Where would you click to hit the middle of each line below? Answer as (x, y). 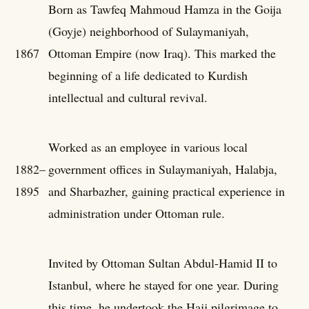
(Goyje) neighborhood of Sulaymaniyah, (149, 31)
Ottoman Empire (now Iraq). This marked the (162, 53)
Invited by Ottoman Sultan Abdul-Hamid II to (163, 262)
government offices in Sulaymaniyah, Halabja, (163, 169)
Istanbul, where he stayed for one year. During (163, 285)
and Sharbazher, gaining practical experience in (167, 191)
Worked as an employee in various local (148, 147)
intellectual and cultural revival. (128, 97)
